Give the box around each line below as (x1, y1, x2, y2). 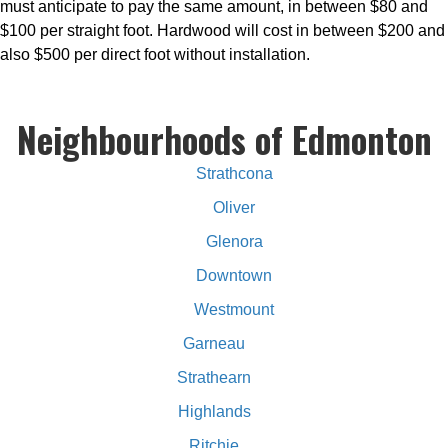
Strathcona (195, 164, 273, 182)
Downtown (196, 266, 272, 284)
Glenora (205, 232, 263, 250)
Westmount (194, 300, 274, 318)
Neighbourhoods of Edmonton (16, 112, 432, 165)
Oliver (213, 198, 255, 216)
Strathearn (177, 368, 251, 386)
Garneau (183, 334, 245, 352)
